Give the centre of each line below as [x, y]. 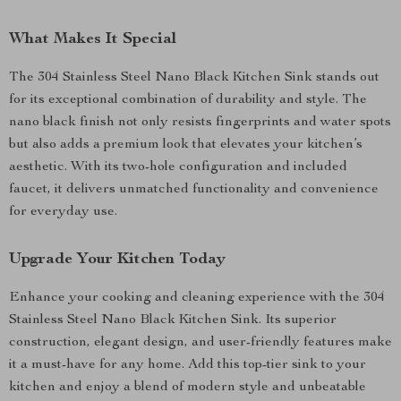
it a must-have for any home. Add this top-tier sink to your [188, 365]
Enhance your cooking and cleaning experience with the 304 [197, 298]
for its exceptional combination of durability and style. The [188, 100]
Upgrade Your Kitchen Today [117, 260]
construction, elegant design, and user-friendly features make [200, 343]
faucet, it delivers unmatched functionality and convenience [194, 190]
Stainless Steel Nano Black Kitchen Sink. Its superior [173, 320]
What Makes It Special [93, 39]
